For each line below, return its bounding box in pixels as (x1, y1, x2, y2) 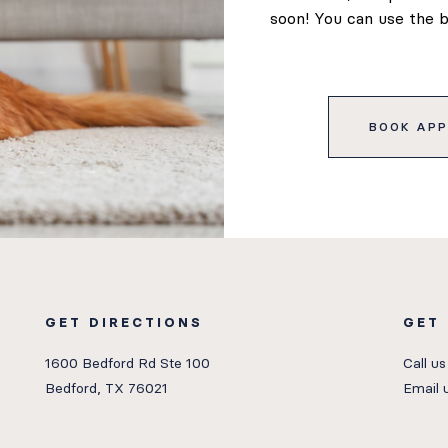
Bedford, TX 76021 (44, 379, 168, 397)
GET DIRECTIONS (44, 314, 203, 330)
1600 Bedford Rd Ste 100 (44, 354, 210, 372)
